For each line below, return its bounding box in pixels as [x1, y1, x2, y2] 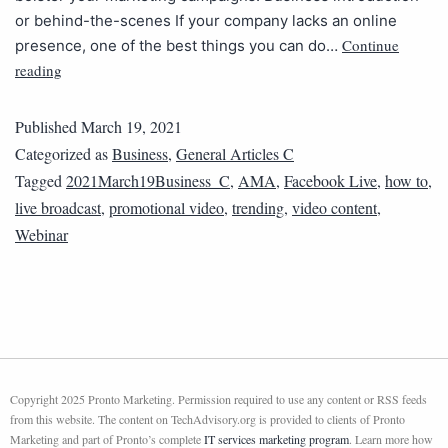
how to [385, 170, 428, 192]
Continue [342, 35, 399, 56]
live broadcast [15, 197, 101, 219]
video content [292, 197, 377, 219]
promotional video [109, 197, 224, 219]
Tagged [15, 170, 66, 192]
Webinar [15, 224, 68, 246]
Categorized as [15, 143, 112, 165]
